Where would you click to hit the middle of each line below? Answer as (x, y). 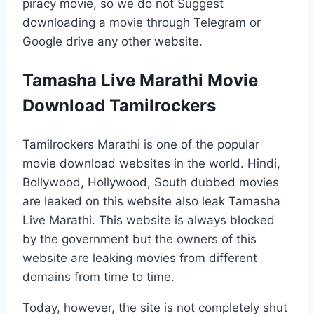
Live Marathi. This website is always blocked (149, 220)
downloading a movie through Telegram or (142, 22)
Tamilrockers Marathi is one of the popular (141, 144)
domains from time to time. (98, 277)
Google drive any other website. (112, 41)
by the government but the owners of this (139, 239)
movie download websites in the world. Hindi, (151, 163)
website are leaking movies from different (140, 258)
